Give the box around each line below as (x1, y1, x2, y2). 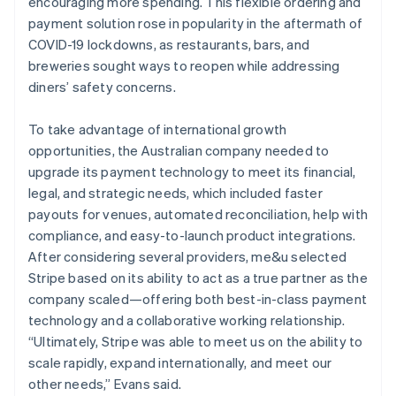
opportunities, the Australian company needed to (28, 141, 330, 159)
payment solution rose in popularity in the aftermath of (28, 13, 363, 32)
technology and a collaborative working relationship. (28, 310, 346, 329)
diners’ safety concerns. (28, 77, 176, 95)
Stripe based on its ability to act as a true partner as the (28, 268, 368, 286)
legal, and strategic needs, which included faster (28, 183, 323, 202)
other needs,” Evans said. (28, 374, 181, 392)
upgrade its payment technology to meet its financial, (28, 162, 356, 180)
